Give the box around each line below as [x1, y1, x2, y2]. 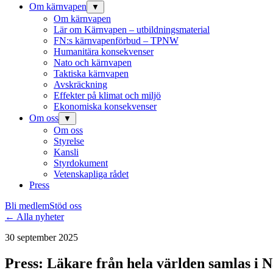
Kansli [54, 147, 79, 157]
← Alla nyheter [5, 211, 64, 222]
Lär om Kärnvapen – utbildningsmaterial [54, 24, 210, 35]
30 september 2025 [5, 232, 78, 243]
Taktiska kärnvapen [54, 68, 129, 79]
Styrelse [54, 136, 84, 146]
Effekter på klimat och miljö [54, 90, 161, 101]
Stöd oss [49, 200, 82, 211]
